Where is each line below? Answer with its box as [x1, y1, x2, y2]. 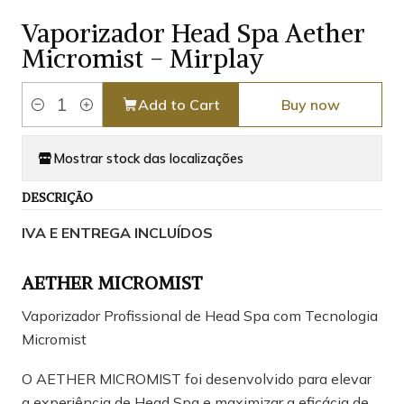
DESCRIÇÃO [22, 190, 93, 207]
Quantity [22, 106, 73, 124]
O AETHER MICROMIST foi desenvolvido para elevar [22, 370, 372, 389]
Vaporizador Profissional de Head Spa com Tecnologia [22, 307, 378, 326]
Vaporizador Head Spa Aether [22, 17, 365, 50]
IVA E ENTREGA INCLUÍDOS [22, 224, 213, 243]
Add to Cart [137, 96, 220, 115]
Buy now [280, 96, 340, 115]
